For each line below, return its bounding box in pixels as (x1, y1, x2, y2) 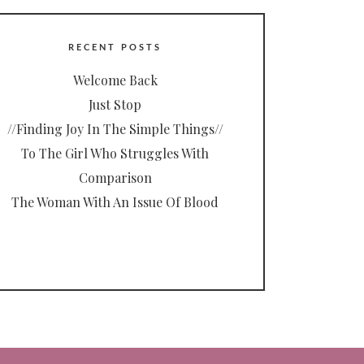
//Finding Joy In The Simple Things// (6, 120, 223, 138)
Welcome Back (72, 71, 158, 89)
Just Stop (89, 96, 141, 114)
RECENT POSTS (68, 43, 162, 53)
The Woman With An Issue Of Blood (11, 193, 219, 211)
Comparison (78, 169, 152, 187)
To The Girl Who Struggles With (21, 145, 209, 162)
